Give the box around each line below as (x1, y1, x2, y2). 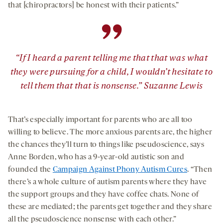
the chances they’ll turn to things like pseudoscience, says (8, 140, 204, 149)
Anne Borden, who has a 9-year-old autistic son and (8, 153, 185, 161)
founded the (8, 165, 53, 174)
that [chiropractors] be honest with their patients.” (8, 1, 179, 9)
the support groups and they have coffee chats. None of (8, 190, 199, 199)
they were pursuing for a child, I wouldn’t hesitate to (10, 67, 213, 77)
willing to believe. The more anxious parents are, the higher (8, 128, 213, 136)
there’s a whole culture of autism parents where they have (8, 178, 207, 186)
